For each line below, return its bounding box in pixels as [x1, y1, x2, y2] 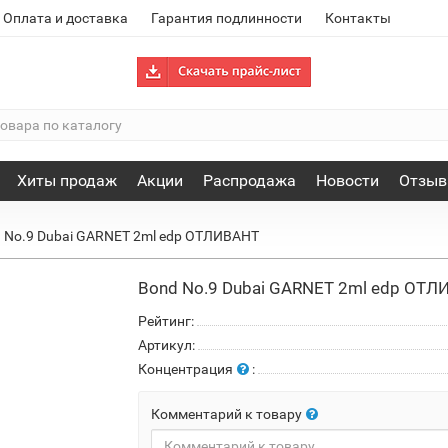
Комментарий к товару [151, 406, 303, 422]
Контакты [325, 10, 392, 26]
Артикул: [138, 337, 196, 353]
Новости [315, 171, 379, 190]
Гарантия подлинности [151, 10, 303, 26]
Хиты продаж [16, 171, 117, 190]
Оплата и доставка [3, 10, 129, 26]
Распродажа [202, 171, 296, 190]
